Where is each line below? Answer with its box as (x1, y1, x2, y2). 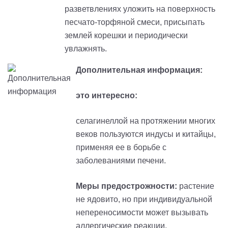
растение (179, 181, 214, 190)
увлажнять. (65, 44, 107, 53)
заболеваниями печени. (76, 156, 166, 165)
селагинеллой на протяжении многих (76, 116, 215, 125)
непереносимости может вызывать (76, 208, 208, 217)
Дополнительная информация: (76, 65, 203, 74)
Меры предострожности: (76, 181, 179, 190)
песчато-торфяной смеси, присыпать (65, 17, 205, 26)
